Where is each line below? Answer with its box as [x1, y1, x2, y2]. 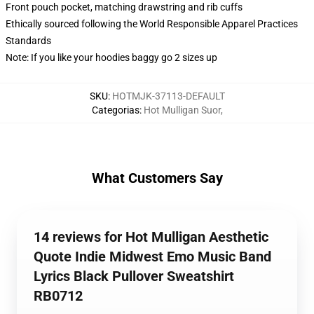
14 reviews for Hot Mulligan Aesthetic [34, 228, 268, 245]
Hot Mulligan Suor [143, 104, 221, 116]
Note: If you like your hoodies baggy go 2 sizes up [6, 52, 217, 63]
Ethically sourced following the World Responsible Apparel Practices [6, 18, 298, 29]
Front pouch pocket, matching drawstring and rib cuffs [6, 1, 243, 13]
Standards [6, 35, 51, 46]
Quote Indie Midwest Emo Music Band [34, 248, 271, 265]
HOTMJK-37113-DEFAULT [111, 90, 225, 102]
